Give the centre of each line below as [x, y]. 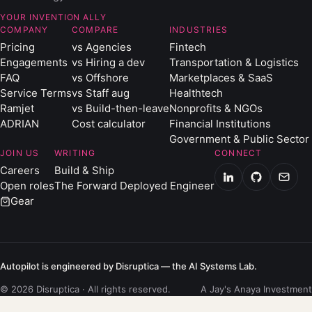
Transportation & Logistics [234, 62]
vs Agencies [102, 47]
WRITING [75, 153]
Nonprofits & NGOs [216, 108]
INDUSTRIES [198, 30]
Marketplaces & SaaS [221, 78]
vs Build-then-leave [120, 108]
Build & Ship [84, 170]
